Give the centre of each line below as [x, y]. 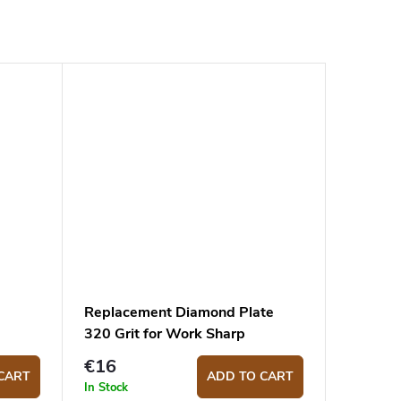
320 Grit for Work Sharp [165, 333]
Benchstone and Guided [163, 355]
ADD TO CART [250, 376]
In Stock [106, 387]
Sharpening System [149, 376]
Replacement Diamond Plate [179, 312]
